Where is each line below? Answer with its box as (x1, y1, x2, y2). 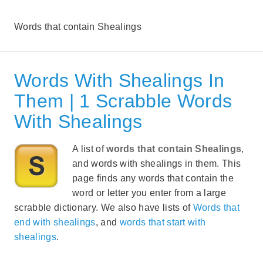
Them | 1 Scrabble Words (14, 90, 232, 112)
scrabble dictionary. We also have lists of (14, 202, 193, 213)
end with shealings (14, 217, 96, 227)
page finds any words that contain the (72, 173, 234, 183)
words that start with (119, 217, 206, 227)
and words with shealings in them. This (72, 158, 241, 168)
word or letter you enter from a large (72, 187, 226, 198)
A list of (72, 143, 107, 154)
